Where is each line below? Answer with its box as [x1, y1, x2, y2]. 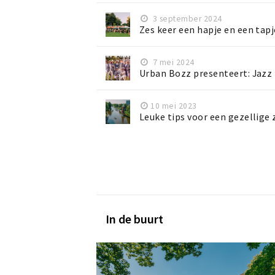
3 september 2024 [150, 14, 222, 25]
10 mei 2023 [150, 101, 197, 112]
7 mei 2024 [150, 57, 195, 68]
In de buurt [106, 211, 163, 227]
